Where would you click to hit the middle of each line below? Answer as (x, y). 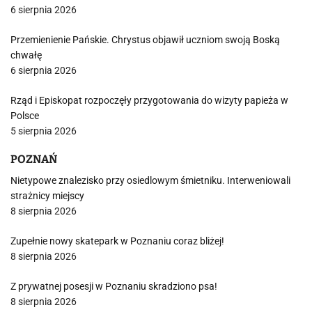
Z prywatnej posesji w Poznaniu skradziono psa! (114, 286)
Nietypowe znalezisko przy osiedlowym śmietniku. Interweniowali (150, 180)
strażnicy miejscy (47, 195)
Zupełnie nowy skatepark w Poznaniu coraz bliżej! (117, 241)
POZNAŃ (34, 159)
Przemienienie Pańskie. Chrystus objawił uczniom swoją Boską (145, 39)
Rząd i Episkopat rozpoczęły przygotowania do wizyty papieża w (149, 100)
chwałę (26, 55)
